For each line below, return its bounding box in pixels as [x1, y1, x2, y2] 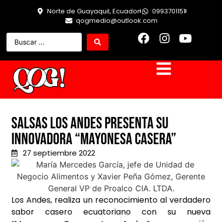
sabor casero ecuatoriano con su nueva [11, 206, 211, 218]
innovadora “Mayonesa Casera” [11, 130, 176, 150]
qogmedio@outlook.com [75, 16, 158, 25]
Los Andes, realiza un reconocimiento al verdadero [11, 194, 211, 206]
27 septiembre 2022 [22, 148, 95, 159]
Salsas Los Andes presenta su [11, 114, 168, 134]
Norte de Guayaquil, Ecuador [47, 6, 140, 16]
